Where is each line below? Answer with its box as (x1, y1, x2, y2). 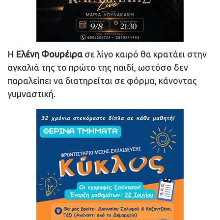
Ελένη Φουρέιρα (16, 49, 82, 59)
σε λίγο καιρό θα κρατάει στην (82, 49, 207, 59)
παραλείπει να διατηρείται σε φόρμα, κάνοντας (7, 75, 197, 85)
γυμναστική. (7, 88, 55, 99)
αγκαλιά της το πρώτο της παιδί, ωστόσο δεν (7, 62, 188, 72)
